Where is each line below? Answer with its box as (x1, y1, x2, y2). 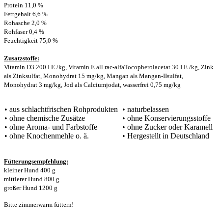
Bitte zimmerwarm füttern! (4, 200, 74, 208)
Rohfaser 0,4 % (4, 27, 44, 35)
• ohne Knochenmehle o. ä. (4, 131, 89, 140)
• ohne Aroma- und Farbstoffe (4, 122, 97, 131)
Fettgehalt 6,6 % (4, 10, 48, 18)
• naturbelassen (122, 105, 169, 113)
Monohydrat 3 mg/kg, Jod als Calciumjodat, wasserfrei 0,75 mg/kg (4, 81, 181, 88)
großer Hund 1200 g (4, 184, 57, 192)
